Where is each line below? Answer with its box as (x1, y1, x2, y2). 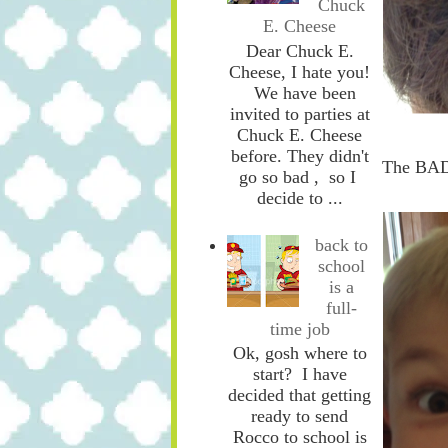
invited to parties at (229, 104, 370, 125)
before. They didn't (230, 146, 369, 167)
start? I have (252, 364, 347, 385)
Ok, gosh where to (232, 343, 367, 364)
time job (269, 318, 330, 339)
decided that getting (228, 385, 371, 406)
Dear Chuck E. (245, 41, 354, 62)
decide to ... (256, 188, 343, 209)
